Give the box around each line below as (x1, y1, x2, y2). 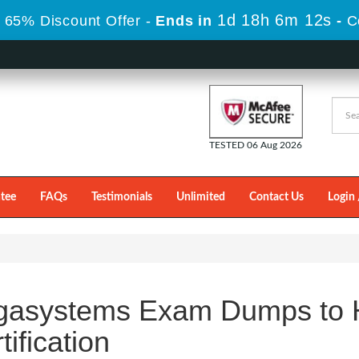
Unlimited (176, 192, 225, 203)
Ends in (151, 13, 218, 29)
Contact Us (249, 192, 304, 203)
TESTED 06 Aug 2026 (209, 140, 302, 150)
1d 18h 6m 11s (217, 11, 332, 29)
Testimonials (91, 192, 152, 203)
